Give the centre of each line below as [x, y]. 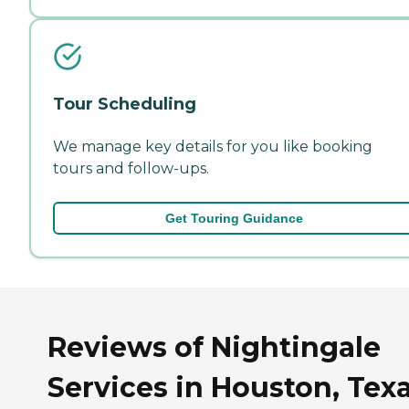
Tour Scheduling [125, 104]
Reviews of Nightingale [214, 348]
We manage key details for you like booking [213, 146]
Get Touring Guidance [234, 218]
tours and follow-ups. [131, 168]
